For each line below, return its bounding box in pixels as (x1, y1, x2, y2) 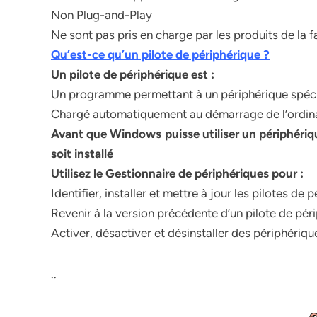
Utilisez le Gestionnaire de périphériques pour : (51, 166, 304, 180)
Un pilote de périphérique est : (51, 67, 214, 81)
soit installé (51, 146, 113, 161)
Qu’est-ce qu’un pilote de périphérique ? (51, 47, 270, 62)
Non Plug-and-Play (51, 8, 152, 22)
